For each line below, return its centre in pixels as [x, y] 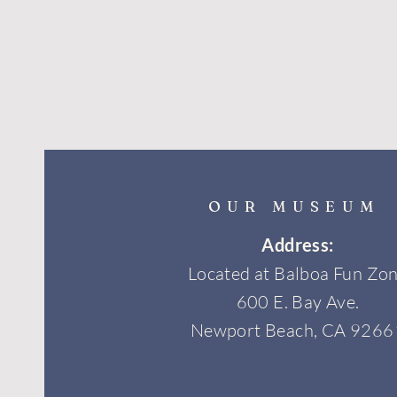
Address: [298, 245]
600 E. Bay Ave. [298, 302]
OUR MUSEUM [294, 206]
